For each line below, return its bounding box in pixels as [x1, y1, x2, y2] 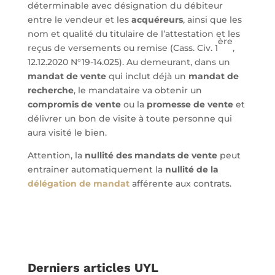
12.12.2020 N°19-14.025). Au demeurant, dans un [27, 56, 230, 68]
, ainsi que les [182, 14, 242, 25]
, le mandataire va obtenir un [73, 85, 202, 96]
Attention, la [27, 150, 85, 161]
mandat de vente [27, 71, 106, 82]
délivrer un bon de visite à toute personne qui [27, 113, 232, 124]
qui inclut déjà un [106, 71, 188, 82]
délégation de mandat [27, 178, 130, 189]
